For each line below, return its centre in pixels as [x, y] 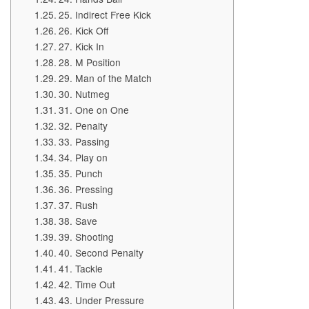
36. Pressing [86, 189]
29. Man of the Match [105, 78]
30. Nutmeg [84, 94]
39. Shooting [86, 237]
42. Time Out [87, 284]
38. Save [78, 221]
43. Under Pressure [101, 300]
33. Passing [84, 141]
